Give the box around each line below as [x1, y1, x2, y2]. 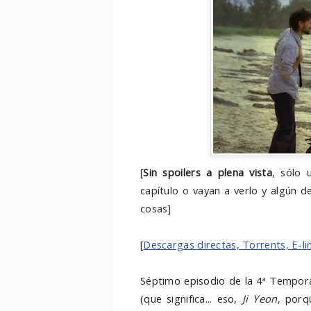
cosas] [140, 201, 171, 215]
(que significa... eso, [140, 292, 242, 305]
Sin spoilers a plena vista [143, 165, 272, 179]
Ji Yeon [242, 292, 278, 305]
